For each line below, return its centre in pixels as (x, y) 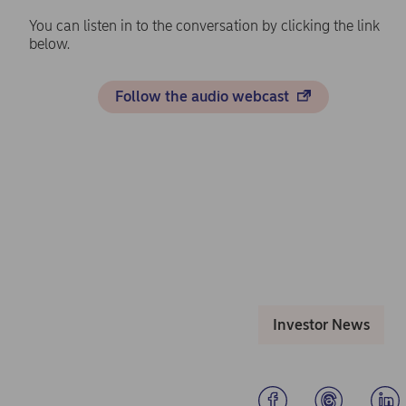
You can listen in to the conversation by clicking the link (204, 25)
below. (51, 43)
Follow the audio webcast (204, 96)
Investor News (321, 324)
